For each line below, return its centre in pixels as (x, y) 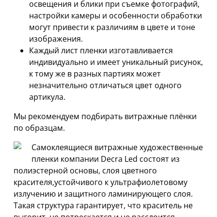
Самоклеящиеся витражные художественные (117, 147)
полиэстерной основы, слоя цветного (85, 170)
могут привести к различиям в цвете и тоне (112, 27)
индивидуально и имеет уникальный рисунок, (116, 62)
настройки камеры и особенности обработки (116, 15)
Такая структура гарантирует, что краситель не (103, 205)
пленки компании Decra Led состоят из (106, 159)
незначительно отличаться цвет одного (105, 85)
